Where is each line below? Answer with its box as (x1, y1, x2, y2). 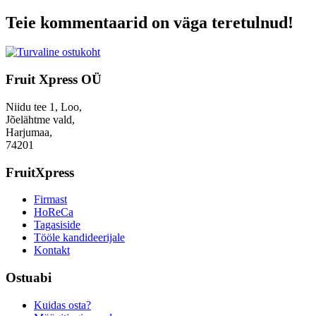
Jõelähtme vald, (6, 113, 75, 126)
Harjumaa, (6, 126, 52, 138)
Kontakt (34, 244, 70, 257)
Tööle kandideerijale (34, 231, 125, 244)
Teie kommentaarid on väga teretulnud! (6, 13, 293, 32)
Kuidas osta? (34, 298, 91, 311)
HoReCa (34, 206, 73, 219)
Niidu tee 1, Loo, (6, 100, 82, 113)
